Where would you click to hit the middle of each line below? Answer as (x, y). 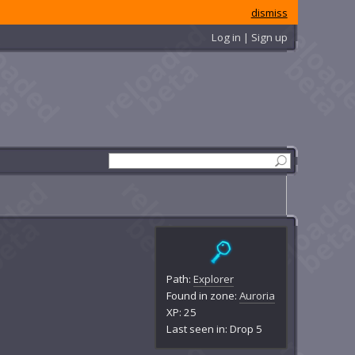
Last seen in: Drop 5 (215, 328)
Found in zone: (203, 295)
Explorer (214, 279)
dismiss (269, 12)
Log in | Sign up (249, 37)
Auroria (258, 295)
